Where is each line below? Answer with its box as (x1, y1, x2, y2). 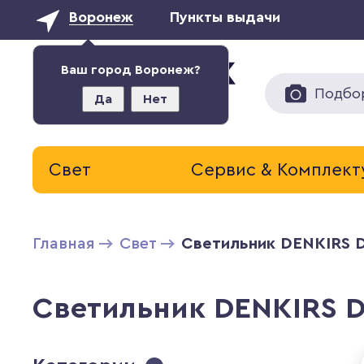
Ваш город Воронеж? (61, 63, 201, 76)
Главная (32, 236, 96, 252)
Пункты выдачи (170, 10, 281, 24)
